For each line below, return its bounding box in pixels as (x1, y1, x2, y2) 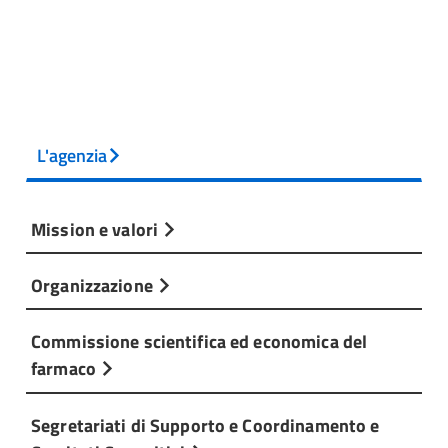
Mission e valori (31, 214, 163, 243)
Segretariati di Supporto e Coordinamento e (31, 410, 380, 439)
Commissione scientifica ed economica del (31, 327, 368, 356)
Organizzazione (31, 271, 157, 300)
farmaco (31, 354, 101, 383)
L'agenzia (37, 141, 107, 169)
